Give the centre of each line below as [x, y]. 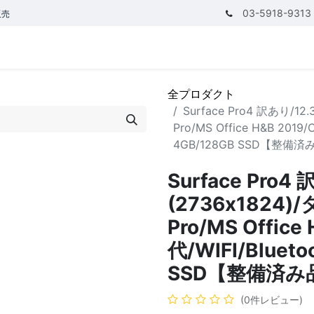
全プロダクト [201, 94]
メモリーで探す [172, 45]
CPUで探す [79, 45]
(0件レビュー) [272, 300]
